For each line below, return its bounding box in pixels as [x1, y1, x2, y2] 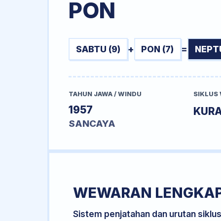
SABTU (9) [75, 43, 120, 54]
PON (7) [141, 43, 174, 54]
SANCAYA [69, 118, 115, 130]
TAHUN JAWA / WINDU [69, 90, 142, 98]
